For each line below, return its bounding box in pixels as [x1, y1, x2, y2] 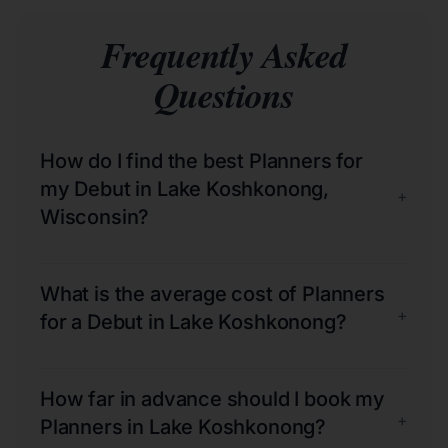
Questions [154, 68, 294, 120]
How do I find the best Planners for [40, 148, 363, 173]
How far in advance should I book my [40, 386, 385, 411]
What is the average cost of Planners [40, 281, 385, 306]
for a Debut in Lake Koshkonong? [40, 309, 347, 334]
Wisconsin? [40, 204, 150, 229]
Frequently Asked [100, 28, 348, 80]
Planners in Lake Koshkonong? [40, 414, 327, 439]
